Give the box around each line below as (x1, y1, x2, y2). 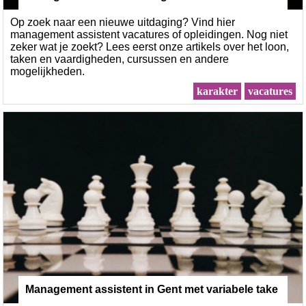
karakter (196, 85, 238, 97)
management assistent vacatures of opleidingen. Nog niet (10, 29, 288, 40)
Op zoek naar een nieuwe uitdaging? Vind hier (10, 16, 236, 28)
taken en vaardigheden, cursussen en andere (10, 53, 229, 65)
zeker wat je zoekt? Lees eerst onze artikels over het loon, (10, 41, 290, 53)
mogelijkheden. (10, 66, 85, 77)
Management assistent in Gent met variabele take (25, 283, 279, 295)
